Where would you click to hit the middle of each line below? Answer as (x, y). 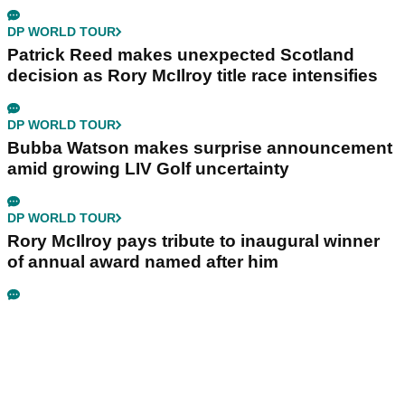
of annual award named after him (143, 261)
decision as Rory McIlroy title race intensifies (193, 75)
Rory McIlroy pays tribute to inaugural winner (193, 240)
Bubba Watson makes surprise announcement (200, 147)
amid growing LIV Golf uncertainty (148, 168)
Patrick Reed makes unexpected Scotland (181, 54)
